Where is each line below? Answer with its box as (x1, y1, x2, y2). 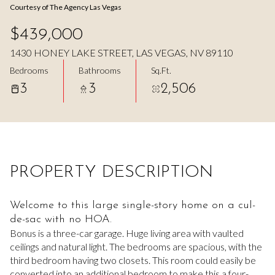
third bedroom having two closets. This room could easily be (10, 254, 256, 266)
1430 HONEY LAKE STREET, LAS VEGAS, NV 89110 (10, 47, 233, 58)
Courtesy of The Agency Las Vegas (10, 2, 122, 12)
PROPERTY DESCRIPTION (10, 164, 213, 181)
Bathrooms (79, 64, 121, 76)
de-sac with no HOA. (10, 214, 112, 225)
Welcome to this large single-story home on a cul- (10, 199, 255, 211)
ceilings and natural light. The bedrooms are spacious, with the (10, 241, 262, 252)
